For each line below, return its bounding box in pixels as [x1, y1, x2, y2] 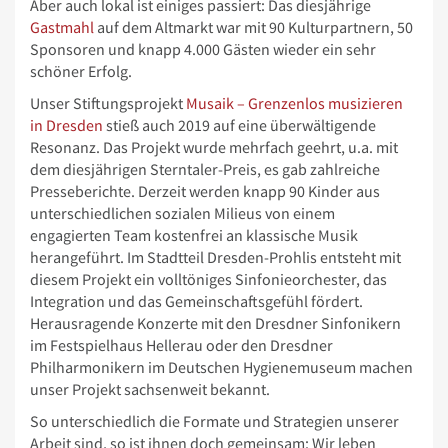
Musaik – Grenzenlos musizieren [186, 93, 403, 113]
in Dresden [30, 115, 103, 135]
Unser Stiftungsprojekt [30, 93, 186, 113]
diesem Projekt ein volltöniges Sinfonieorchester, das [30, 269, 387, 289]
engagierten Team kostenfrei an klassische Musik [30, 225, 358, 245]
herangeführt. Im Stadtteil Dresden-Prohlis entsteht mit [30, 247, 401, 267]
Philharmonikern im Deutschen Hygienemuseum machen [30, 357, 413, 377]
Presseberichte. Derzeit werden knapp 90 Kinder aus [30, 181, 380, 201]
